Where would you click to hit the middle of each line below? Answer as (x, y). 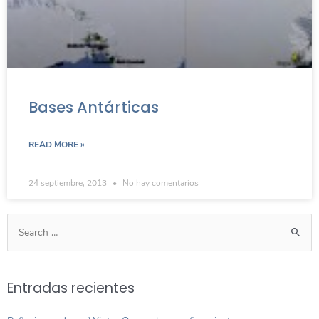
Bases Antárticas (94, 107)
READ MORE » (57, 144)
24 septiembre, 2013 (69, 183)
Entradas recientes (71, 288)
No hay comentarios (159, 183)
